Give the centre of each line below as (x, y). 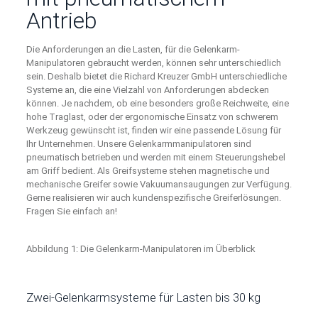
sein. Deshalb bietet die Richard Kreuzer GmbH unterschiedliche (156, 76)
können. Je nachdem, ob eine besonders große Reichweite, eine (157, 103)
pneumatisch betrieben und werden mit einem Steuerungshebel (155, 157)
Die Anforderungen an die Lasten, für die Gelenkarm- (133, 49)
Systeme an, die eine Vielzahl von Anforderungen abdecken (147, 89)
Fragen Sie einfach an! (71, 211)
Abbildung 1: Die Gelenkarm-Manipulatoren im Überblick (141, 248)
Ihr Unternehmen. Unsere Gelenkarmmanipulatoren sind (138, 143)
